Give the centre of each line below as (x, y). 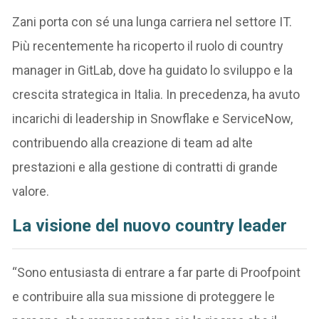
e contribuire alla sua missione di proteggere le (144, 296)
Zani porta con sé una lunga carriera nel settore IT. (152, 21)
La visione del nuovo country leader (150, 225)
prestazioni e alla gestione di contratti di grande (145, 167)
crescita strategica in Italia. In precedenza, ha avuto (156, 94)
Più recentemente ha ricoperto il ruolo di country (148, 46)
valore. (31, 191)
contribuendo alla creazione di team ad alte (133, 142)
